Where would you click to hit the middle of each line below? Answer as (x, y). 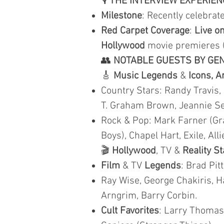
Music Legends (145, 76)
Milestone (121, 16)
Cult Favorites (130, 211)
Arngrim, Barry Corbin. (149, 196)
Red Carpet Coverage (145, 31)
